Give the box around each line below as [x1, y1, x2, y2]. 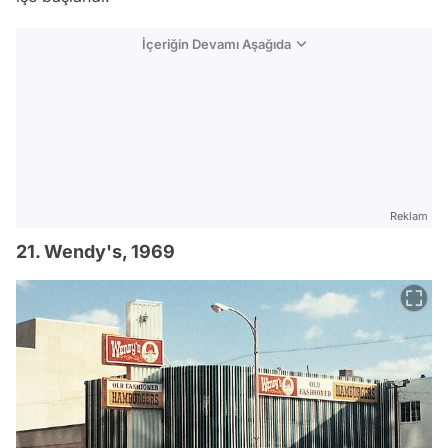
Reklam [390, 209, 428, 224]
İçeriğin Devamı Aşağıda [142, 36, 291, 53]
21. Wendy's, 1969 [16, 241, 175, 263]
